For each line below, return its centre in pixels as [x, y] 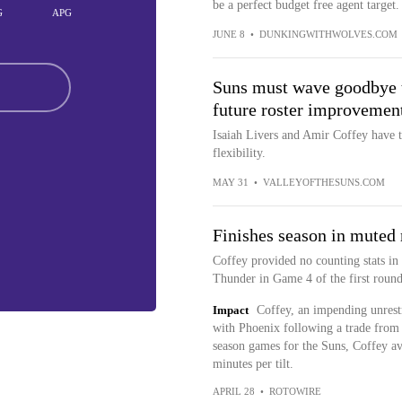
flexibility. [239, 153]
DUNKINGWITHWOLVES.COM [328, 34]
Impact [230, 310]
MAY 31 [230, 182]
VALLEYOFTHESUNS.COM [323, 182]
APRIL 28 [233, 391]
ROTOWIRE [295, 391]
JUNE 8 [228, 34]
